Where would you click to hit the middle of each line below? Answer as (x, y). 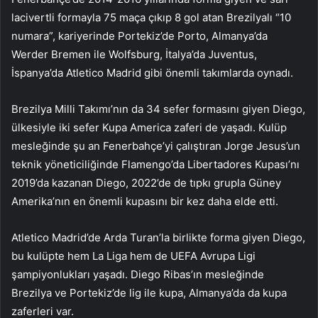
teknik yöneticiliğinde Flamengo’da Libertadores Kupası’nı (155, 165)
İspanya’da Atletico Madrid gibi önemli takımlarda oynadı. (152, 73)
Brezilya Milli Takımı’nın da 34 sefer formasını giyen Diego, (158, 109)
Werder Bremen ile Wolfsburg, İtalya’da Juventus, (134, 55)
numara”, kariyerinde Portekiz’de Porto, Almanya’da (139, 36)
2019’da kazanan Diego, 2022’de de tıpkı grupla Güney (146, 183)
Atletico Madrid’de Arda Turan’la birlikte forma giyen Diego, (158, 238)
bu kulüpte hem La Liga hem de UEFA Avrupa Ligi (133, 256)
